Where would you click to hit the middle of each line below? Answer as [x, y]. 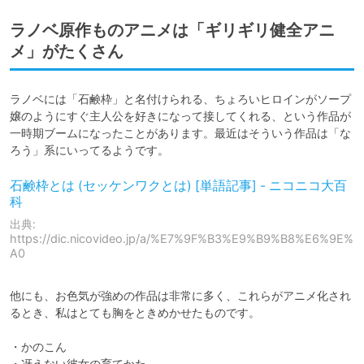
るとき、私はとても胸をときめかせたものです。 [135, 312]
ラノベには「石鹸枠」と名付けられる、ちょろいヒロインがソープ [180, 98]
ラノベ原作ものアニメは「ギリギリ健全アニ [172, 30]
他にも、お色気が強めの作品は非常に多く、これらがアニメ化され [180, 295]
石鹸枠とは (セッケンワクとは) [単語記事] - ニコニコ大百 [178, 185]
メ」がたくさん [67, 51]
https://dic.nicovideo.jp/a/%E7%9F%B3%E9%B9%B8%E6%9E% [182, 238]
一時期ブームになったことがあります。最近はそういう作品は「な [180, 132]
